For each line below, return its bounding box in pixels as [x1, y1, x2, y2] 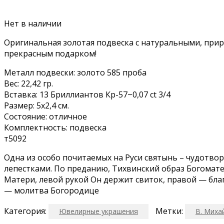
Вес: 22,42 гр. [4, 77, 53, 89]
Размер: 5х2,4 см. [4, 99, 69, 111]
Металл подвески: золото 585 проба [4, 66, 146, 78]
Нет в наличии [4, 17, 61, 29]
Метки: [155, 205, 183, 216]
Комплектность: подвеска [4, 121, 106, 133]
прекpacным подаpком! [4, 47, 96, 59]
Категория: [4, 205, 46, 216]
